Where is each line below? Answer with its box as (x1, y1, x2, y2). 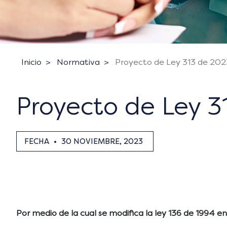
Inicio (21, 57, 42, 67)
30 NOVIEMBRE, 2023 (61, 137, 143, 146)
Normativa (57, 57, 100, 67)
